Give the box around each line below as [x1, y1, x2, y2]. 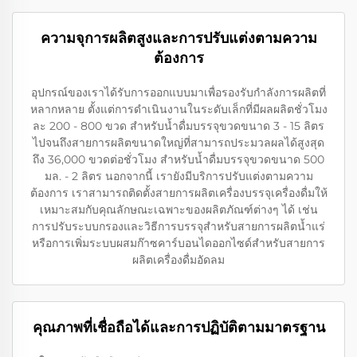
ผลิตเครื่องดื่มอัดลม [132, 252, 225, 267]
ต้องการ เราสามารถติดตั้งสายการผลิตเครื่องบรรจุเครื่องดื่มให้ [29, 185, 328, 200]
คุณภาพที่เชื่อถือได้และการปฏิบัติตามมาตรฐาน [32, 319, 325, 335]
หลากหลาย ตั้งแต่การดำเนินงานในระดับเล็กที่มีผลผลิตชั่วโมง [29, 101, 328, 116]
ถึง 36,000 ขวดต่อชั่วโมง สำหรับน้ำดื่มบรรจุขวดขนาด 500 [33, 151, 324, 167]
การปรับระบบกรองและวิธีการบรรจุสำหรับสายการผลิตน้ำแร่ [32, 218, 325, 233]
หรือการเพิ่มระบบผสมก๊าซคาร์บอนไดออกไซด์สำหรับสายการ [32, 235, 325, 250]
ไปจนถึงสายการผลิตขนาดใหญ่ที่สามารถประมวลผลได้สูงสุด [33, 135, 324, 150]
